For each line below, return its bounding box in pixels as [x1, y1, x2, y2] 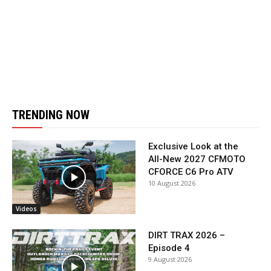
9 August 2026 [148, 255, 192, 264]
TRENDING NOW [12, 108, 90, 122]
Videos [16, 204, 37, 214]
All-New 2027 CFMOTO [148, 154, 246, 165]
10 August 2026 [148, 178, 195, 188]
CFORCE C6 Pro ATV [148, 166, 233, 177]
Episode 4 [148, 243, 190, 254]
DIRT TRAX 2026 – [148, 230, 225, 241]
